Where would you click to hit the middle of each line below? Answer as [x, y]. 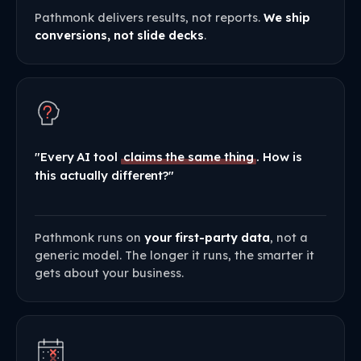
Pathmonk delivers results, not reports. [149, 17]
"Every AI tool [78, 156]
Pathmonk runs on [89, 238]
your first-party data [207, 238]
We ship [287, 17]
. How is [279, 156]
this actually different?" [105, 175]
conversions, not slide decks [119, 35]
